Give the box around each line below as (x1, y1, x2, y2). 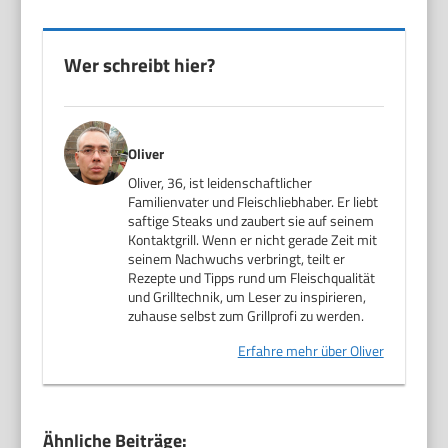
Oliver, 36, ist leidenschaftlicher (128, 171, 313, 193)
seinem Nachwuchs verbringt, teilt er (128, 247, 346, 269)
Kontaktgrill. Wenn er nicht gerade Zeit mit (128, 228, 378, 250)
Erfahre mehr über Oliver (237, 339, 384, 361)
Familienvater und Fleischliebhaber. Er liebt (128, 190, 379, 212)
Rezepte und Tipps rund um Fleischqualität (128, 266, 376, 288)
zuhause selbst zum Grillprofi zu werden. (128, 304, 365, 326)
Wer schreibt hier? (64, 49, 216, 79)
